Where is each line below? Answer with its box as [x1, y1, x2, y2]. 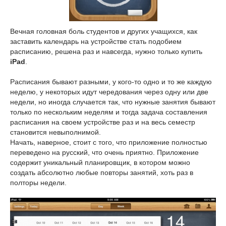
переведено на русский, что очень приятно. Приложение [10, 148, 199, 156]
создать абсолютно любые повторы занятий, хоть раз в [10, 168, 193, 177]
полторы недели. [10, 179, 67, 187]
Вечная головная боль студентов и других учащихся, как [10, 27, 197, 35]
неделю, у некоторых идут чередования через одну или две [10, 88, 208, 96]
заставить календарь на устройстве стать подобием [10, 37, 182, 45]
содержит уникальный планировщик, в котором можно [10, 158, 190, 166]
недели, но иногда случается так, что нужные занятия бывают [10, 98, 215, 106]
